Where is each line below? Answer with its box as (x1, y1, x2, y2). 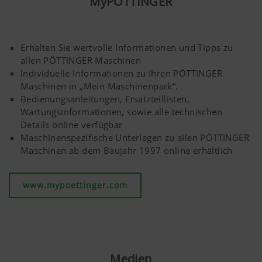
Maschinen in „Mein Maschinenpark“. (20, 80, 178, 92)
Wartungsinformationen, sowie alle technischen (20, 106, 222, 118)
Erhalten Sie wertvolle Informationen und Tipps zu (20, 42, 233, 54)
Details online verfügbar (20, 119, 123, 131)
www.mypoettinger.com (23, 180, 127, 191)
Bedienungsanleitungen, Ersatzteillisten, (20, 93, 189, 105)
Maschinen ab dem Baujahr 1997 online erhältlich (20, 144, 233, 157)
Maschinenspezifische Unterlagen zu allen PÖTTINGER (20, 132, 249, 144)
